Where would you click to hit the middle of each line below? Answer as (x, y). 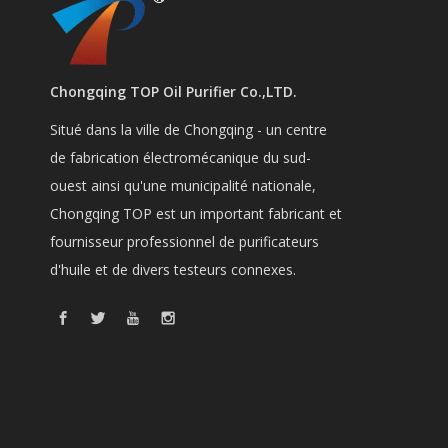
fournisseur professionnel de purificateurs (184, 241)
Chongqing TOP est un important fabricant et (196, 213)
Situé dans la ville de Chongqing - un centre (188, 129)
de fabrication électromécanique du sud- (180, 157)
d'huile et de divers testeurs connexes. (173, 269)
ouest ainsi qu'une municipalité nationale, (183, 185)
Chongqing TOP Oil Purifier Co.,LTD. (173, 91)
